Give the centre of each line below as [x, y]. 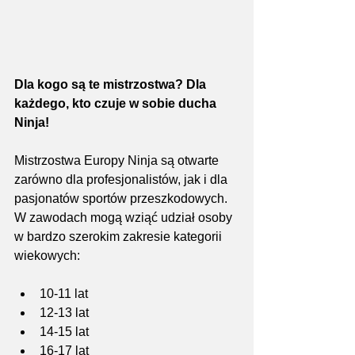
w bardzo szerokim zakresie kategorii [120, 236]
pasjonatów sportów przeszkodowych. [122, 198]
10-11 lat [64, 293]
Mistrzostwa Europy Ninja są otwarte [118, 160]
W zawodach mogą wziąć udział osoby [125, 217]
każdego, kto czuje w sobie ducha [117, 103]
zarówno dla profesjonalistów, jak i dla [122, 179]
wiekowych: [47, 255]
